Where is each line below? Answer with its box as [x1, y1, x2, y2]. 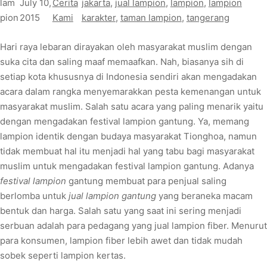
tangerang [186, 12, 229, 23]
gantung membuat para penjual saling [66, 175, 226, 187]
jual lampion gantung [66, 190, 156, 201]
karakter [81, 12, 116, 23]
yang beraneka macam [156, 190, 253, 201]
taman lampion [120, 12, 182, 23]
